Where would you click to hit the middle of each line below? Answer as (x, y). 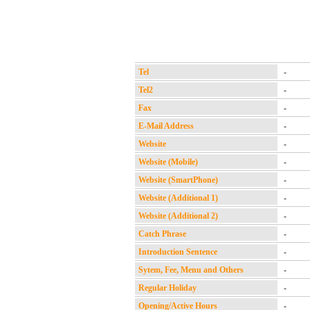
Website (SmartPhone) (178, 180)
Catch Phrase (162, 234)
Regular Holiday (167, 288)
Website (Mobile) (168, 162)
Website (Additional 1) (178, 198)
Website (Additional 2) (178, 216)
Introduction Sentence (178, 252)
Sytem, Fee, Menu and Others (191, 270)
